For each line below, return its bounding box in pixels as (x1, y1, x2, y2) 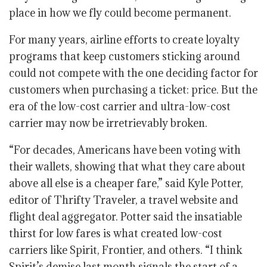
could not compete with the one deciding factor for (9, 66, 258, 80)
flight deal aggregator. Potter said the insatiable (9, 210, 242, 223)
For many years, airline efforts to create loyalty (9, 33, 240, 46)
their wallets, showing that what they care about (9, 160, 246, 173)
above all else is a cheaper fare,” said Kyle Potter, (9, 176, 243, 190)
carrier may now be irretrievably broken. (9, 116, 210, 130)
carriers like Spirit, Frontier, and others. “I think (9, 243, 243, 257)
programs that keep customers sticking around (9, 49, 240, 63)
